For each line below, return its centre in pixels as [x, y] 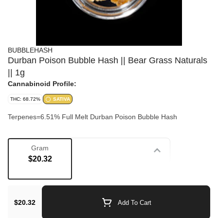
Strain [26, 150]
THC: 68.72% [25, 99]
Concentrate [36, 176]
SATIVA [62, 99]
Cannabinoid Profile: [42, 84]
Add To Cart [134, 202]
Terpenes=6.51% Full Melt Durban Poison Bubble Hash [119, 117]
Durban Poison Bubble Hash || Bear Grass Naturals [108, 60]
